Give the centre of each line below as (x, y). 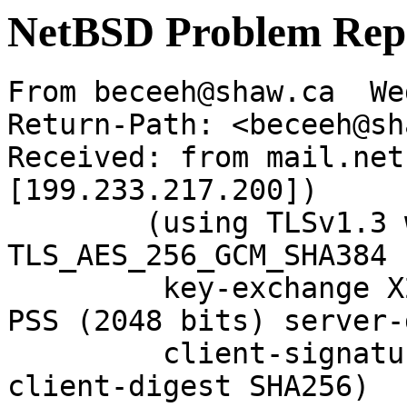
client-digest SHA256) (189, 387)
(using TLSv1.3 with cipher (76, 223)
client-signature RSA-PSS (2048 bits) (76, 354)
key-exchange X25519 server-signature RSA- (76, 288)
